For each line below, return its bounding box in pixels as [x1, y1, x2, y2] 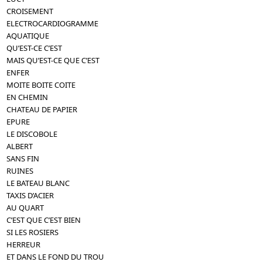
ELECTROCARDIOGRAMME [6, 18, 99, 29]
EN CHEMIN [6, 91, 49, 102]
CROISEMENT [6, 5, 54, 16]
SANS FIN [6, 153, 40, 164]
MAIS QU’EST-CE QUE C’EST [6, 54, 100, 65]
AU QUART [6, 202, 44, 213]
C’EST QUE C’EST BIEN [6, 214, 81, 225]
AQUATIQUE [6, 30, 50, 41]
